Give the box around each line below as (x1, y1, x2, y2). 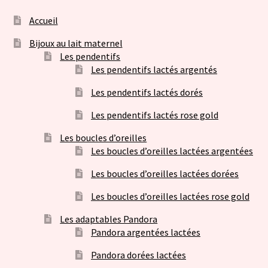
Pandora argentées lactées (91, 226, 201, 238)
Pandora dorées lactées (91, 248, 187, 261)
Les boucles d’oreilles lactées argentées (91, 144, 254, 157)
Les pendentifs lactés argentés (91, 63, 218, 75)
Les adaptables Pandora (60, 212, 158, 225)
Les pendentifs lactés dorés (91, 86, 203, 98)
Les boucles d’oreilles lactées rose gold (91, 190, 250, 202)
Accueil (29, 14, 58, 26)
